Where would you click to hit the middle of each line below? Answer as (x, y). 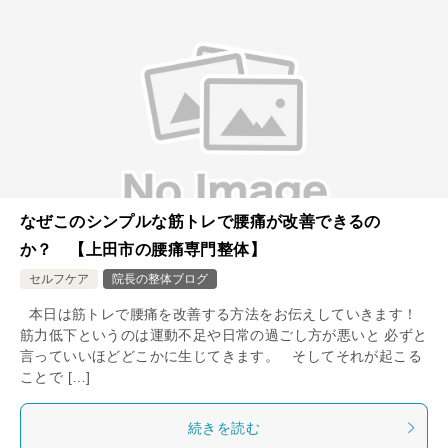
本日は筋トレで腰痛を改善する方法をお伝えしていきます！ (223, 313)
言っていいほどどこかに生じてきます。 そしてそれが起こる (221, 355)
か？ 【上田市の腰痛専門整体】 (143, 249)
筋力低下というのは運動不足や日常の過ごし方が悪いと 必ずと (224, 334)
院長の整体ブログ (160, 278)
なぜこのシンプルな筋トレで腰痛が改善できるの (200, 221)
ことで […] (55, 376)
